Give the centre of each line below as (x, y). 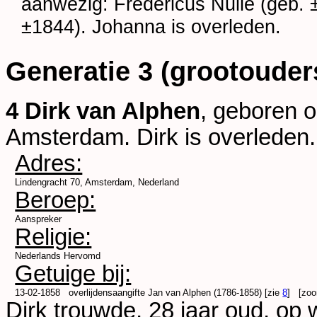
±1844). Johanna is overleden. (151, 26)
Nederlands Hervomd (58, 256)
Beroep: (56, 201)
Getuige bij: (73, 274)
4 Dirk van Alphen (103, 111)
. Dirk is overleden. (220, 138)
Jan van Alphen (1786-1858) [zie (215, 293)
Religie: (53, 237)
